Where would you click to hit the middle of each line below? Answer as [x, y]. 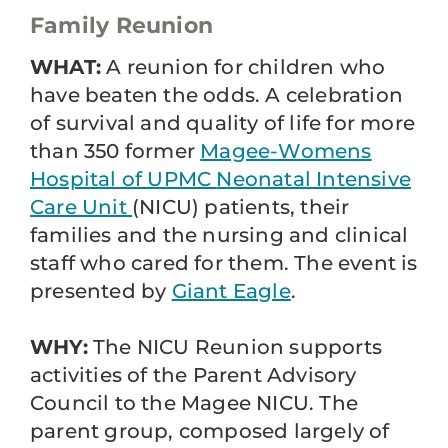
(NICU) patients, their [241, 207]
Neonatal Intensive [314, 179]
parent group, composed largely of [210, 431]
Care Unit [81, 207]
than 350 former [115, 151]
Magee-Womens [286, 151]
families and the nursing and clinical [219, 235]
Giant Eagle [231, 291]
